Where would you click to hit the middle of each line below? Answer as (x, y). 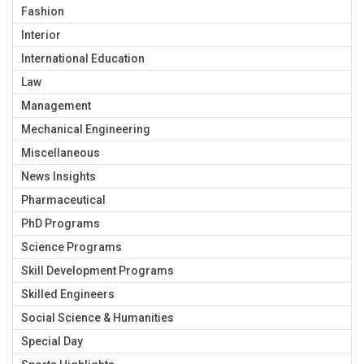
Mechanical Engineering (86, 130)
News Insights (58, 177)
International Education (83, 59)
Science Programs (71, 247)
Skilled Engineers (68, 295)
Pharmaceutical (63, 200)
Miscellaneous (61, 153)
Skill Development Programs (97, 271)
